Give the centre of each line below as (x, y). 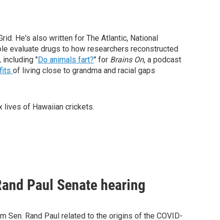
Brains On (127, 60)
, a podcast (163, 60)
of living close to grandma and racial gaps (84, 70)
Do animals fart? (66, 60)
